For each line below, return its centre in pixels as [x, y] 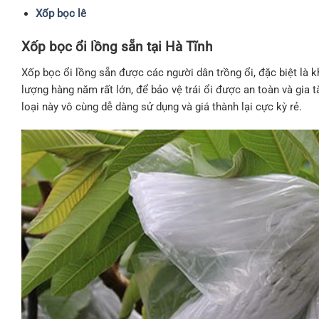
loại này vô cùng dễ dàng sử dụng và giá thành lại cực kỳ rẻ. [162, 107]
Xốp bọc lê [61, 13]
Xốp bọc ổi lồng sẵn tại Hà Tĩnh [117, 46]
